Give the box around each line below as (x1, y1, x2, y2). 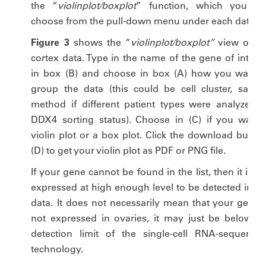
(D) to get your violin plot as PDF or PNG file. (31, 144, 226, 156)
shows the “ (69, 36, 131, 48)
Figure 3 (31, 36, 69, 48)
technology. (31, 243, 84, 255)
